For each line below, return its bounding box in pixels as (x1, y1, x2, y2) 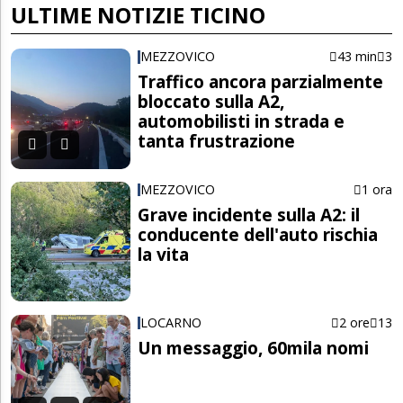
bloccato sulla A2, (138, 89, 285, 114)
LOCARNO (140, 313, 202, 331)
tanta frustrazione (138, 129, 296, 154)
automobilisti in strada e (138, 109, 345, 134)
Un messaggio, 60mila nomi (138, 335, 370, 360)
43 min (336, 48, 377, 66)
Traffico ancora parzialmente (138, 69, 384, 94)
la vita (138, 242, 190, 267)
